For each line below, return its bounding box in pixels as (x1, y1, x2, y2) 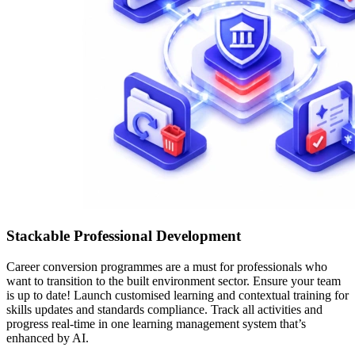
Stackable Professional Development (6, 227, 241, 244)
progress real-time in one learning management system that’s (6, 316, 306, 330)
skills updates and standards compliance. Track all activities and (6, 302, 323, 316)
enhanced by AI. (6, 330, 89, 345)
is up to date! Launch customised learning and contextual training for (6, 288, 349, 302)
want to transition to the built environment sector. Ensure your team (6, 273, 341, 288)
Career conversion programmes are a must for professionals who (6, 259, 327, 273)
